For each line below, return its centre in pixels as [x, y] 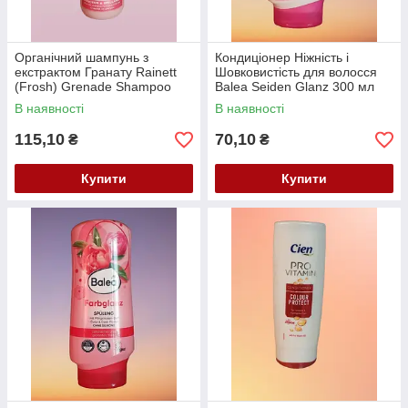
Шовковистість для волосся [296, 72]
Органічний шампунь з [82, 58]
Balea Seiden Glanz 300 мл [295, 87]
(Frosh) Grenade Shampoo [93, 87]
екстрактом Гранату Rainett [96, 72]
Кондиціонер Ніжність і [282, 58]
